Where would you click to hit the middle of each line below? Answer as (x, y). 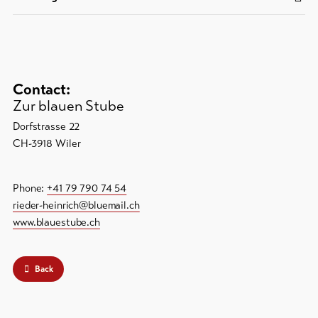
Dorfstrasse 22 (46, 127)
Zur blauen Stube (68, 106)
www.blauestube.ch (56, 223)
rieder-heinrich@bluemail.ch (76, 205)
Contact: (42, 90)
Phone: (30, 188)
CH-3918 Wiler (47, 144)
